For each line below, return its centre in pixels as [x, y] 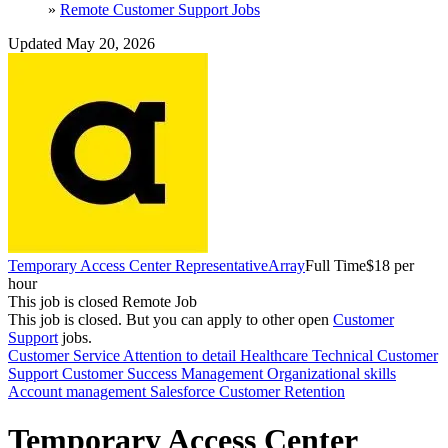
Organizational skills [331, 373]
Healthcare [276, 355]
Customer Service [65, 355]
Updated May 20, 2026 [81, 43]
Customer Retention [282, 391]
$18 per [390, 265]
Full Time [335, 265]
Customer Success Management [164, 373]
